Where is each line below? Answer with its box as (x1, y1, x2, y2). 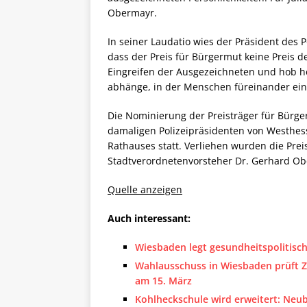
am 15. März (135, 274, 192, 288)
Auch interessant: (108, 212, 191, 225)
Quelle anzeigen (108, 183, 182, 197)
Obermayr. (108, 6, 157, 20)
